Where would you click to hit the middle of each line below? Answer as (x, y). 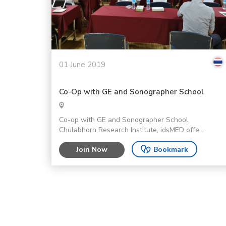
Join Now (92, 149)
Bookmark (171, 149)
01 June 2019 (82, 64)
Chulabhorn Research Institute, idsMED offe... (131, 130)
